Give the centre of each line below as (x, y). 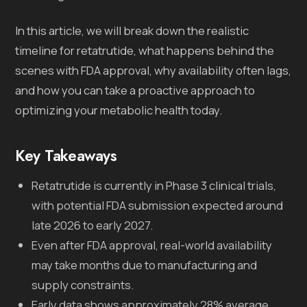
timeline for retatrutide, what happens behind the (145, 50)
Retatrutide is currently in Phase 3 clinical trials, (154, 185)
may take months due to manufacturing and (145, 265)
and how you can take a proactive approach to (135, 90)
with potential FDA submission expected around (158, 205)
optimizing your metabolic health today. (119, 110)
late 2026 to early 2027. (93, 225)
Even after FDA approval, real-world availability (152, 245)
